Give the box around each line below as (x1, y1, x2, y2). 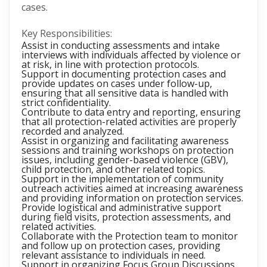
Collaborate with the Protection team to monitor (21, 229, 238, 243)
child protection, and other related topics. (21, 163, 205, 176)
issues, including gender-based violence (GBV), (21, 153, 228, 166)
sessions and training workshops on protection (21, 144, 234, 157)
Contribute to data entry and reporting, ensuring (21, 105, 241, 119)
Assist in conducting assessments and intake (21, 39, 220, 52)
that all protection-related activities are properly (21, 115, 237, 128)
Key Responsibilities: (21, 27, 112, 40)
